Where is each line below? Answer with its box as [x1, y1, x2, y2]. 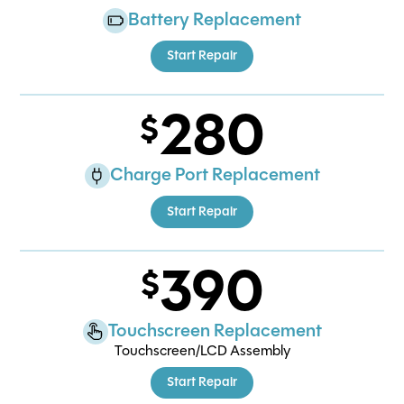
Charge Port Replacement [109, 167, 320, 186]
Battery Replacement [128, 12, 301, 30]
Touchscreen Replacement [107, 322, 322, 341]
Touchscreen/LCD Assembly [114, 344, 290, 359]
